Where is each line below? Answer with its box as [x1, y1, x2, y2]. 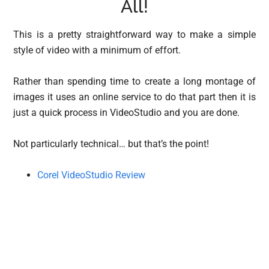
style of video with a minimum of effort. [13, 44, 181, 56]
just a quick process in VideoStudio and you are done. [13, 107, 240, 119]
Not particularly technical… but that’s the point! [13, 138, 210, 150]
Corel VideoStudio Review [37, 169, 146, 181]
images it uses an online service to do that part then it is [13, 91, 256, 103]
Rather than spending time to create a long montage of [13, 76, 256, 88]
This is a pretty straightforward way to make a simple [13, 29, 256, 41]
